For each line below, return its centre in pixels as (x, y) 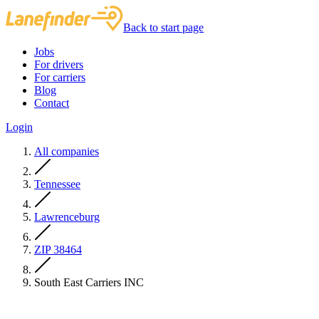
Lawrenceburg (67, 217)
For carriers (60, 77)
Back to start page (163, 27)
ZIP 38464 (58, 250)
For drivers (59, 64)
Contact (52, 103)
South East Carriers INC (89, 282)
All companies (67, 151)
